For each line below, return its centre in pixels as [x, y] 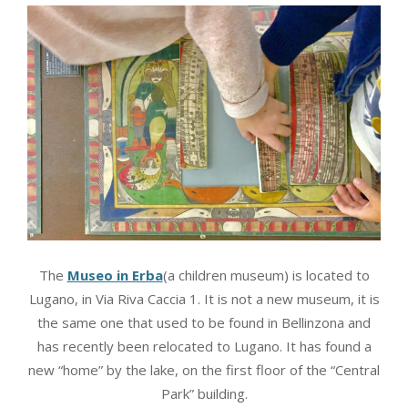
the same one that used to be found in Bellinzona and [204, 323]
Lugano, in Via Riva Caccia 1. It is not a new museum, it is [204, 299]
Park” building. [204, 394]
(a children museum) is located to [266, 275]
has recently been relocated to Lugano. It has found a [204, 347]
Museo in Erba [115, 275]
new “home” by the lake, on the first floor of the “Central [204, 370]
